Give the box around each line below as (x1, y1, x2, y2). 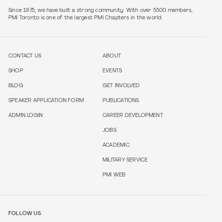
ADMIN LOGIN (8, 112, 43, 118)
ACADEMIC (103, 142, 130, 148)
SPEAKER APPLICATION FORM (8, 98, 84, 104)
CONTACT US (8, 53, 42, 59)
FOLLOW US (8, 211, 41, 217)
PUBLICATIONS (103, 98, 139, 104)
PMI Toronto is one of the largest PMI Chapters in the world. (8, 15, 163, 21)
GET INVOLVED (103, 83, 140, 89)
